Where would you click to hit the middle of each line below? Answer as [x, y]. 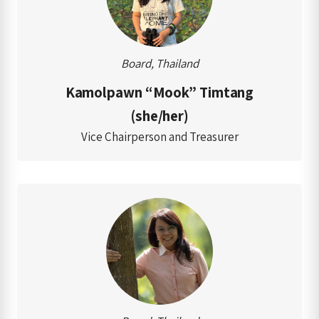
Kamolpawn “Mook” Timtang [159, 92]
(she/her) [159, 115]
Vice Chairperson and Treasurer [159, 136]
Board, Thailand [159, 63]
